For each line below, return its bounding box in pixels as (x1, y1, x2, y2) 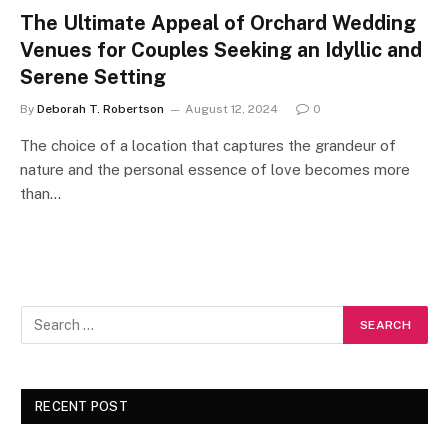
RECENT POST (35, 398, 128, 414)
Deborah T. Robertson (37, 101, 164, 116)
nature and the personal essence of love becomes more (20, 160, 410, 178)
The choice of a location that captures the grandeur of (20, 136, 396, 154)
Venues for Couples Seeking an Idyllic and (20, 37, 422, 62)
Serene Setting (20, 64, 166, 89)
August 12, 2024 (185, 101, 278, 116)
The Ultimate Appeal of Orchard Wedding (20, 10, 416, 35)
